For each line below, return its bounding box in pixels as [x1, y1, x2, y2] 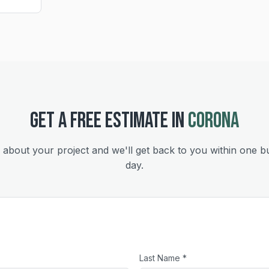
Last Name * [139, 253, 187, 263]
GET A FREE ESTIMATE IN [30, 108, 188, 134]
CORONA [188, 108, 239, 134]
